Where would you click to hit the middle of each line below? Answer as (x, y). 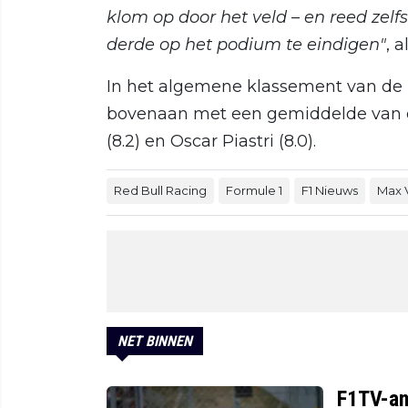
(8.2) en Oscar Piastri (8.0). (211, 141)
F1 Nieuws (330, 190)
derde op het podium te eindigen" (246, 44)
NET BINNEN (155, 341)
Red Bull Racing (160, 190)
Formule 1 (254, 190)
